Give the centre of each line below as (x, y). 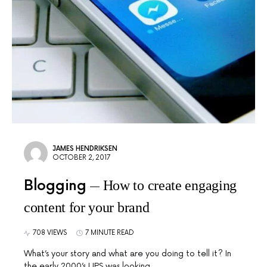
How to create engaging (170, 185)
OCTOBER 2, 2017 (81, 158)
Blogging (55, 186)
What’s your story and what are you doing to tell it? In (128, 254)
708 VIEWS (50, 233)
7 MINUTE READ (110, 233)
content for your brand (87, 207)
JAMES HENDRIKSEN (85, 149)
